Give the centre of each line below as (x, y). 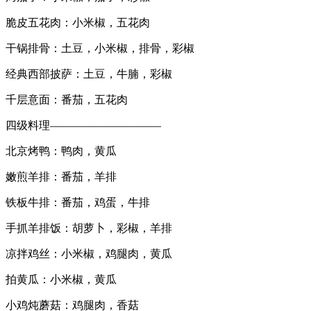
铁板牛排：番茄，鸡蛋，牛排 (78, 203)
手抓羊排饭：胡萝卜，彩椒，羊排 (89, 228)
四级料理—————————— (83, 126)
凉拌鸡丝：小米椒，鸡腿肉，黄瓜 (89, 254)
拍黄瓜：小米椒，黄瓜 (61, 280)
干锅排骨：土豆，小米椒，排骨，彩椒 (100, 49)
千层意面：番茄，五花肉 (67, 100)
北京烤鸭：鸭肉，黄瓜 (61, 151)
